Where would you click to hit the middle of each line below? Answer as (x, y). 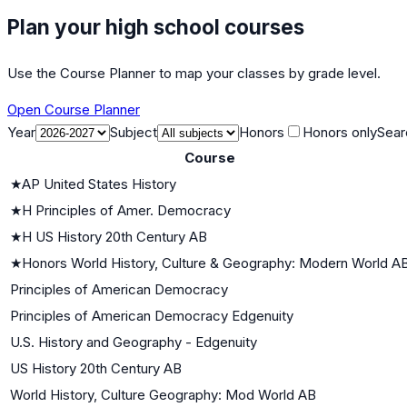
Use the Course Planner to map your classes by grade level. (194, 73)
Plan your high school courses (156, 26)
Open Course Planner (74, 109)
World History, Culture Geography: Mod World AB (163, 394)
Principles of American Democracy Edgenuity (152, 315)
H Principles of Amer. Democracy (126, 210)
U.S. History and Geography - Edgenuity (134, 342)
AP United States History (99, 184)
